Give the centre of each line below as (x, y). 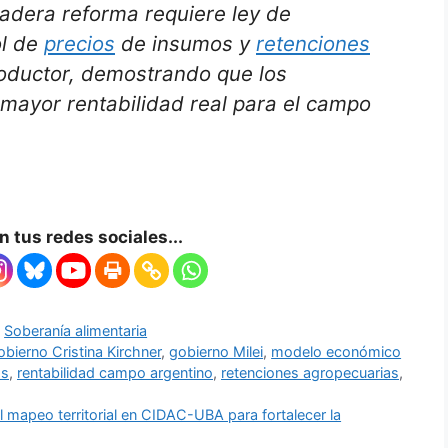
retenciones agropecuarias (310, 372)
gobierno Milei (216, 351)
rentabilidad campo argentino (115, 372)
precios (79, 44)
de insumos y (185, 44)
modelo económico (336, 351)
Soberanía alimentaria (76, 330)
